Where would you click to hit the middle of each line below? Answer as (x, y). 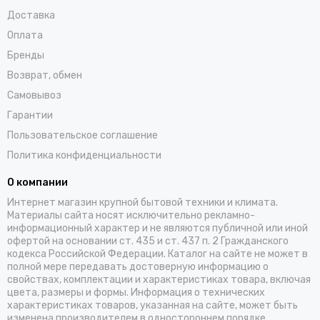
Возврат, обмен (45, 75)
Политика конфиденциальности (84, 155)
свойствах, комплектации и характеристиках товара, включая (159, 280)
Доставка (31, 15)
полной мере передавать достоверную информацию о (138, 267)
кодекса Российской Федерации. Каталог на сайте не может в (157, 254)
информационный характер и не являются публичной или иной (157, 228)
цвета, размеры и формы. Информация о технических (136, 292)
